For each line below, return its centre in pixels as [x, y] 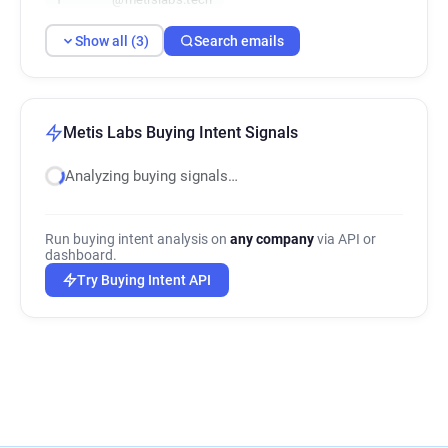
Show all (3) [111, 40]
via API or [345, 239]
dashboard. [81, 255]
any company [272, 239]
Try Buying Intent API [144, 280]
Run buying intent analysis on [137, 239]
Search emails [239, 40]
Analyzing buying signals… [151, 176]
